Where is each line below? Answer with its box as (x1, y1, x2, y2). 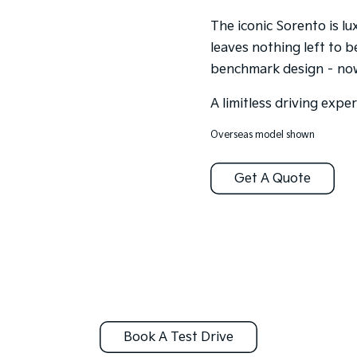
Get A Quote (234, 171, 311, 186)
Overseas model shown (210, 129, 315, 141)
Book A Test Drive (124, 329, 233, 345)
